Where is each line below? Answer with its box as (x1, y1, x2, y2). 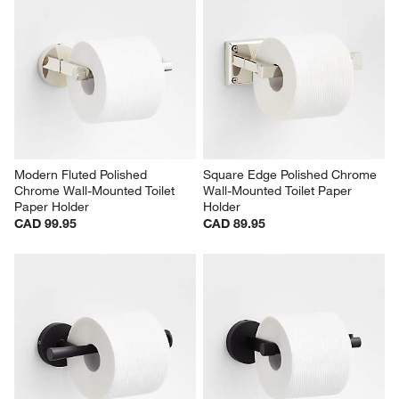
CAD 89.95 (203, 216, 265, 232)
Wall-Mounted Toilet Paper (203, 183, 355, 199)
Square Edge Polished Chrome (203, 167, 380, 183)
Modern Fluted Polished (14, 167, 151, 183)
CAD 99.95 (14, 216, 77, 232)
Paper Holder (14, 199, 90, 216)
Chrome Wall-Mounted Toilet (14, 183, 179, 199)
